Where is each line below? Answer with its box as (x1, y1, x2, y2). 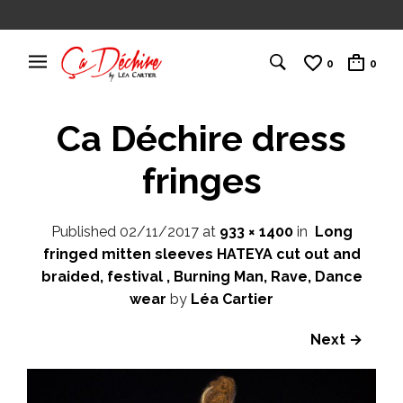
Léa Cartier (191, 290, 273, 308)
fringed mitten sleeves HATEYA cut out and (42, 245, 361, 263)
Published (50, 222, 120, 240)
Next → (310, 330, 363, 348)
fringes (141, 159, 262, 201)
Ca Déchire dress (57, 117, 346, 159)
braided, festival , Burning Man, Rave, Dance (40, 267, 363, 285)
